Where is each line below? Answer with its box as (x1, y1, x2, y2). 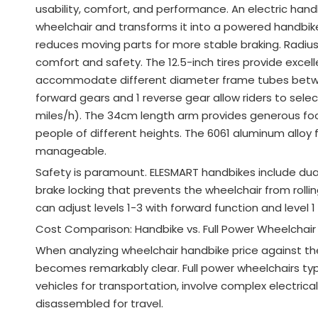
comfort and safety (35, 54, 141, 70)
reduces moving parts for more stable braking (35, 36, 279, 52)
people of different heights (35, 125, 180, 141)
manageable (35, 143, 104, 158)
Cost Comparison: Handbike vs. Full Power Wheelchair (35, 221, 316, 236)
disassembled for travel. (35, 295, 163, 311)
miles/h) (35, 107, 79, 123)
